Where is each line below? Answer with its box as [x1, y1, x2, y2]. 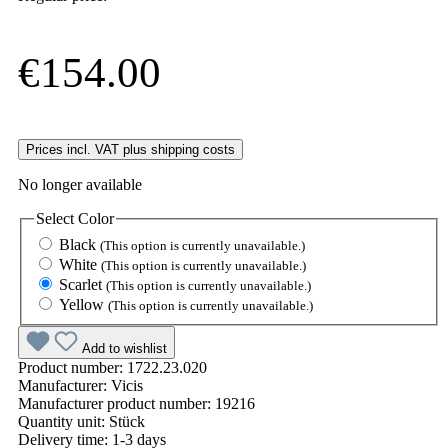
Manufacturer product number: [18, 394, 215, 412]
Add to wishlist [82, 340, 167, 356]
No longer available [18, 176, 142, 194]
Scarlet [59, 275, 106, 293]
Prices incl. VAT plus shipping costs [26, 142, 235, 158]
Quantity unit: [18, 412, 109, 430]
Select [36, 210, 78, 228]
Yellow [59, 295, 108, 313]
